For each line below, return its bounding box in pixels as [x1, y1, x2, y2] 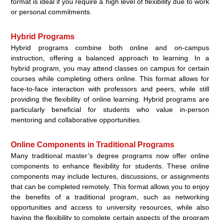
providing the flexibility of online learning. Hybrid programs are [11, 95, 209, 104]
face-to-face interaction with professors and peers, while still [11, 85, 209, 93]
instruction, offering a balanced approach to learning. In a [11, 54, 209, 62]
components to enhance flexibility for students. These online [11, 162, 209, 170]
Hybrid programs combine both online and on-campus [11, 44, 209, 52]
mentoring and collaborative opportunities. [11, 116, 142, 124]
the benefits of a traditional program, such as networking [11, 193, 209, 201]
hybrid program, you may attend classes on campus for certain [11, 64, 209, 73]
